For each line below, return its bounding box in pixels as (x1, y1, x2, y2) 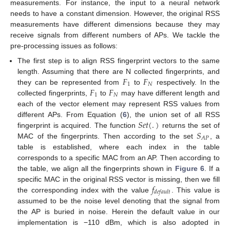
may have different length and (119, 88, 220, 97)
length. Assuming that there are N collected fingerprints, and (17, 67, 220, 75)
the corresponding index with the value (17, 185, 152, 194)
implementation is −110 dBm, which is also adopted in (17, 218, 220, 227)
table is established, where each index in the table (17, 142, 220, 151)
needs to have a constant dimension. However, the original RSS (10, 9, 220, 18)
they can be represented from (17, 78, 123, 86)
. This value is (171, 185, 220, 194)
